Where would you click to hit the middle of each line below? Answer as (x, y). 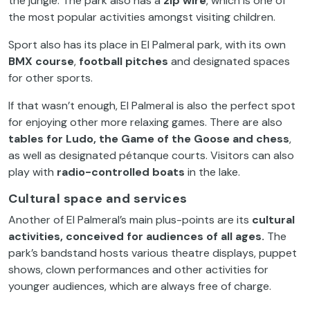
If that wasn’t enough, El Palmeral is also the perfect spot (152, 106)
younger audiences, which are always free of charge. (140, 286)
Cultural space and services (98, 199)
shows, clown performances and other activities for (138, 270)
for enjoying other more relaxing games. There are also (145, 122)
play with (33, 172)
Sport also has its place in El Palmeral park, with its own (147, 45)
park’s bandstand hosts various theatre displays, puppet (153, 253)
